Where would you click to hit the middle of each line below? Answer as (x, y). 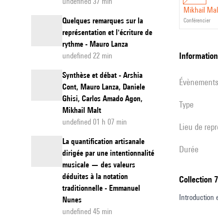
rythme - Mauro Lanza (95, 44)
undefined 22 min (87, 56)
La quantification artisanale (103, 141)
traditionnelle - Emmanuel (101, 188)
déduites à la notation (95, 176)
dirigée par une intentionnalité (108, 153)
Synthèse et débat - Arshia (102, 75)
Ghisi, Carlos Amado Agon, (102, 99)
